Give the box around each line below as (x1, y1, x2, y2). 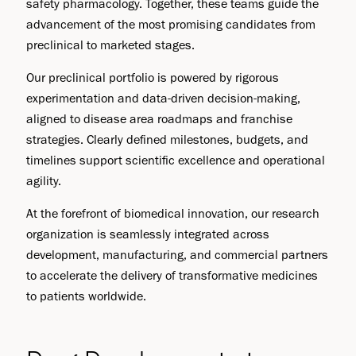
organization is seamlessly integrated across (26, 226, 270, 242)
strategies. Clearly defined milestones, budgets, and (26, 132, 309, 148)
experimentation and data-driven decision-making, (26, 91, 301, 106)
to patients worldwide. (26, 288, 147, 304)
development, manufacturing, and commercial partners (26, 247, 329, 263)
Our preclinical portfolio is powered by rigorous (26, 70, 280, 86)
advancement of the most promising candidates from (26, 16, 316, 32)
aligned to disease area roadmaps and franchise (26, 111, 293, 127)
